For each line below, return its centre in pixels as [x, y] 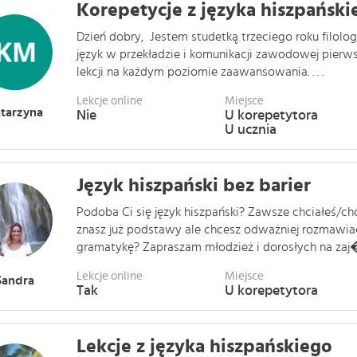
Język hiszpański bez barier [194, 186]
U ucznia [250, 130]
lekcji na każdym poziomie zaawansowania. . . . [200, 72]
